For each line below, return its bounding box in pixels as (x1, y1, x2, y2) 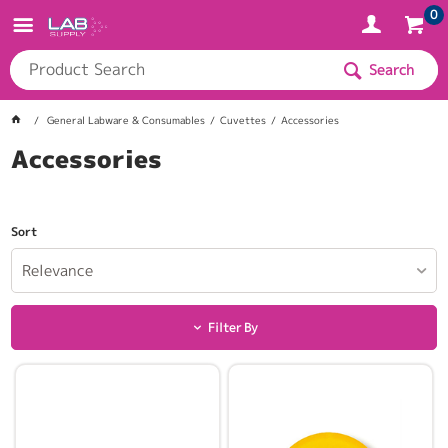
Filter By (207, 319, 258, 336)
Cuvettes (220, 113, 267, 127)
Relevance (22, 260, 94, 281)
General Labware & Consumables (47, 113, 206, 127)
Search (369, 60, 414, 79)
